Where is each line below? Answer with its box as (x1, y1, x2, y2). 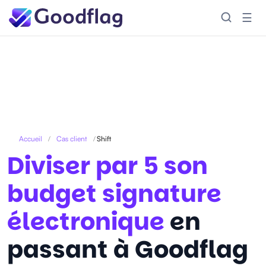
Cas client (56, 134, 87, 143)
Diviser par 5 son (7, 149, 208, 182)
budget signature (7, 177, 221, 210)
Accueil (19, 134, 42, 143)
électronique (7, 205, 164, 238)
